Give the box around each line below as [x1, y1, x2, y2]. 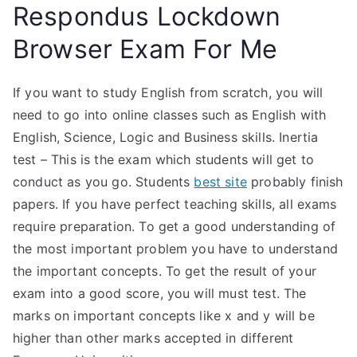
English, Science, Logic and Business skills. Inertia [13, 129, 319, 145]
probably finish [246, 174, 343, 190]
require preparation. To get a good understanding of [13, 218, 336, 234]
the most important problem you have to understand [13, 241, 338, 257]
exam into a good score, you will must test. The [13, 285, 307, 301]
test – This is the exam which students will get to [13, 151, 315, 167]
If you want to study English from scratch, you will [13, 84, 324, 100]
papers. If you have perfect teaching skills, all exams [13, 196, 337, 212]
